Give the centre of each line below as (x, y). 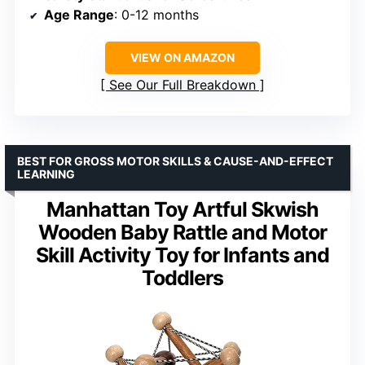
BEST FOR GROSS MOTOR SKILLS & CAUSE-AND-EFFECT (175, 161)
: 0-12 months (156, 15)
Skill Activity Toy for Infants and (182, 255)
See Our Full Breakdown (182, 85)
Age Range (79, 15)
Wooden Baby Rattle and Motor (182, 233)
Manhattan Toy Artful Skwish (182, 210)
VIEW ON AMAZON (182, 58)
